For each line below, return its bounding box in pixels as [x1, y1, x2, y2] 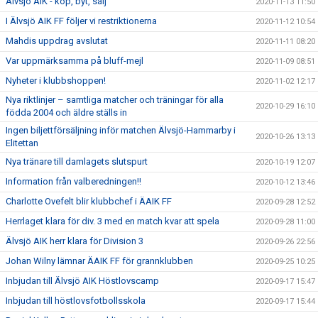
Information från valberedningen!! [6, 176, 141, 187]
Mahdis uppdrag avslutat [6, 35, 108, 46]
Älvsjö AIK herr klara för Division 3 [6, 236, 143, 246]
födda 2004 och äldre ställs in [6, 107, 127, 118]
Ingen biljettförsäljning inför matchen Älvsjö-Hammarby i [6, 125, 236, 136]
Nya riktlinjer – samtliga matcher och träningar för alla [6, 94, 224, 105]
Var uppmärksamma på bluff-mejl [6, 55, 143, 66]
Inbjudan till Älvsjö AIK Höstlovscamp [6, 275, 159, 286]
